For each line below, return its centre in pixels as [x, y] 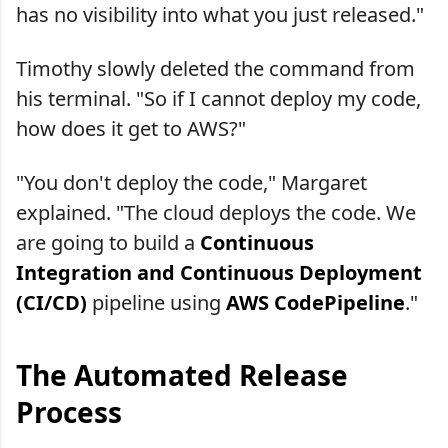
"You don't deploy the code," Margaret [191, 182]
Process [69, 411]
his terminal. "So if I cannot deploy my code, [218, 98]
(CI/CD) [51, 302]
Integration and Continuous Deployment [219, 272]
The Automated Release [182, 374]
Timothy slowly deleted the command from [215, 68]
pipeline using [156, 302]
